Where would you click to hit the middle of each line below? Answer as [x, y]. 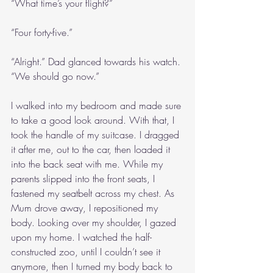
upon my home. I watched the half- [81, 237]
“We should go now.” [55, 76]
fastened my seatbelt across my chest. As [94, 193]
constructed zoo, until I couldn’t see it [87, 252]
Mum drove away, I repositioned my [86, 208]
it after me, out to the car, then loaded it [92, 149]
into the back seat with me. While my [88, 164]
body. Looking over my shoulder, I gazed [95, 222]
